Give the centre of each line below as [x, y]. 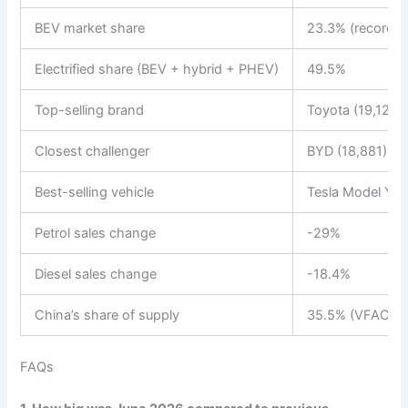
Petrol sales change [96, 233]
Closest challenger [92, 151]
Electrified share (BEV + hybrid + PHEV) [157, 69]
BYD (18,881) [347, 151]
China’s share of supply [107, 315]
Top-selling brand [90, 110]
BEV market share [90, 28]
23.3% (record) [353, 28]
